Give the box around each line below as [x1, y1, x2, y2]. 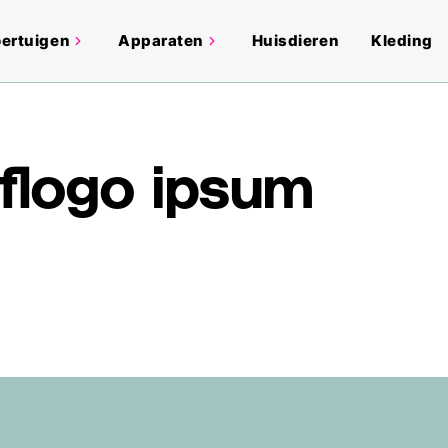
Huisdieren [251, 31, 340, 50]
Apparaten [118, 31, 204, 50]
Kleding [371, 31, 433, 50]
